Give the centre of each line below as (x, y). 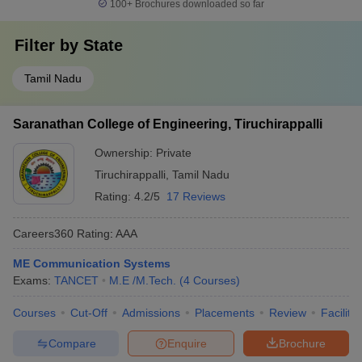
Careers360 (43, 233)
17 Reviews (196, 196)
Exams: (34, 280)
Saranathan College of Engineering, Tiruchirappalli (168, 124)
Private (174, 153)
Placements (225, 313)
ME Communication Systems (92, 263)
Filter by (49, 45)
